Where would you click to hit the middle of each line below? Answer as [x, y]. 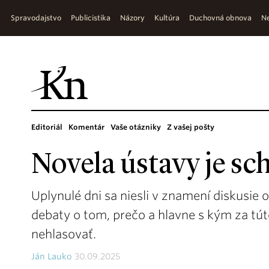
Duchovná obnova [220, 18]
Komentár [86, 127]
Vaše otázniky [136, 127]
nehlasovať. [64, 234]
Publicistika [91, 18]
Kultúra [167, 18]
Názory [132, 18]
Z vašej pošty [191, 127]
